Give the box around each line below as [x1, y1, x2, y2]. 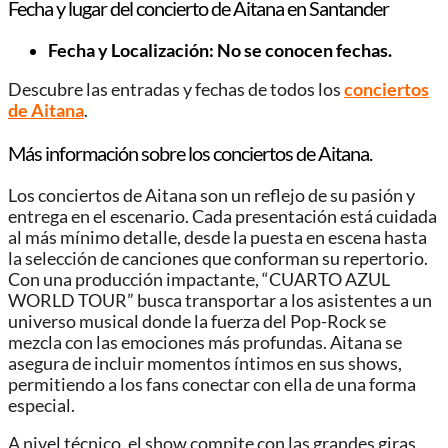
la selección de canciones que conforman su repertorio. [8, 247, 428, 269]
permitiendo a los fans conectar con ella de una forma [8, 373, 416, 395]
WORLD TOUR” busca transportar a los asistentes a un [8, 289, 432, 311]
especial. [8, 394, 75, 416]
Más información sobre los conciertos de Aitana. [8, 140, 372, 165]
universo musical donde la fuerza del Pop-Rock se [8, 310, 386, 332]
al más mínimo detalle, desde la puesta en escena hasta [8, 226, 427, 248]
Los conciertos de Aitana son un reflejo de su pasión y [8, 184, 415, 206]
